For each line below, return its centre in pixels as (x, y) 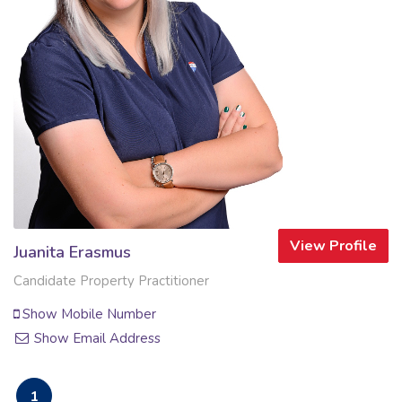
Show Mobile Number (87, 314)
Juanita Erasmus (72, 252)
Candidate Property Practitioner (111, 280)
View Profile (333, 245)
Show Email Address (96, 338)
